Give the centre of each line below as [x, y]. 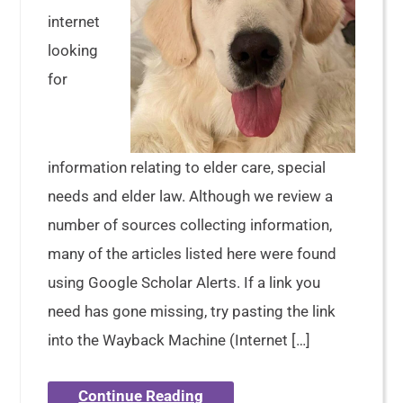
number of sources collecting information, [190, 225]
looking [73, 50]
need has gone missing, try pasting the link [192, 312]
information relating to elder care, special [187, 168]
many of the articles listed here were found [193, 254]
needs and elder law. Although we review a [191, 197]
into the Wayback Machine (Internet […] [179, 340]
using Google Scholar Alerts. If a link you [184, 283]
